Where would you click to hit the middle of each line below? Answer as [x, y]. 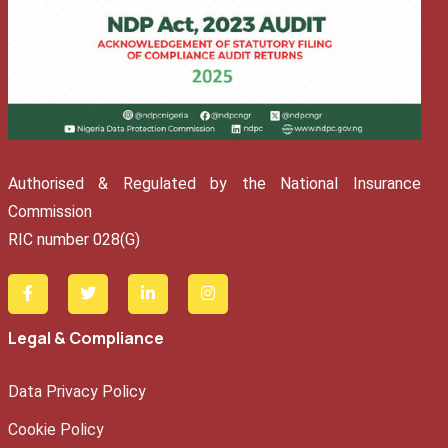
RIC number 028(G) [73, 240]
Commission [51, 212]
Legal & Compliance [85, 338]
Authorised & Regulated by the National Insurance [214, 184]
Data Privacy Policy [76, 392]
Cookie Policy [55, 430]
